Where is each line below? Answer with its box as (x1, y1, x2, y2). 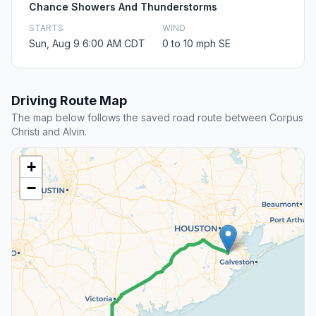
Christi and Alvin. (11, 126, 87, 138)
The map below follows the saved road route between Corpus (11, 111, 303, 124)
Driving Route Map (11, 93, 127, 109)
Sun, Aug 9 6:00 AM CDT (29, 37, 145, 50)
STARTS (29, 23, 63, 34)
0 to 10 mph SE (162, 37, 231, 50)
